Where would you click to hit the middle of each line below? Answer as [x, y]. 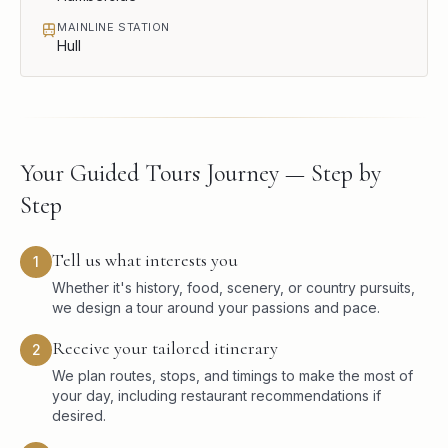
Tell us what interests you [145, 260]
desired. [79, 416]
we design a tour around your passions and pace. [216, 308]
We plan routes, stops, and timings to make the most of [232, 376]
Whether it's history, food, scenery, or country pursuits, [233, 288]
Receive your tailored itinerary [165, 348]
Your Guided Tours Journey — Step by [200, 174]
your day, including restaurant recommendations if [216, 396]
